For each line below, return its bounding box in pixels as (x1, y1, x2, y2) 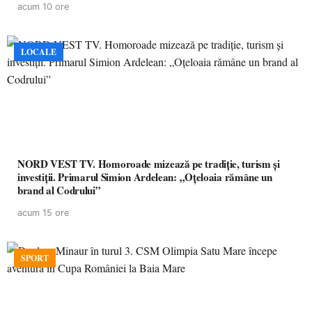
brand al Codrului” (17, 182, 101, 198)
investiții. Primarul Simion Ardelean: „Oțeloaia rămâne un (17, 169, 58, 185)
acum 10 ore (17, 1, 69, 12)
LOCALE (21, 46, 56, 58)
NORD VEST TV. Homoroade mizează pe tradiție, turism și (17, 156, 280, 171)
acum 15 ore (17, 208, 69, 218)
